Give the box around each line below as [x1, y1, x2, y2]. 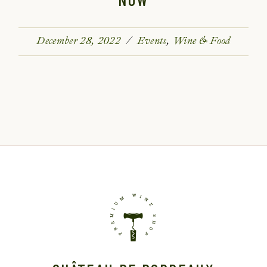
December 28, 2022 [36, 34, 121, 47]
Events [137, 34, 167, 47]
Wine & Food [172, 34, 231, 47]
